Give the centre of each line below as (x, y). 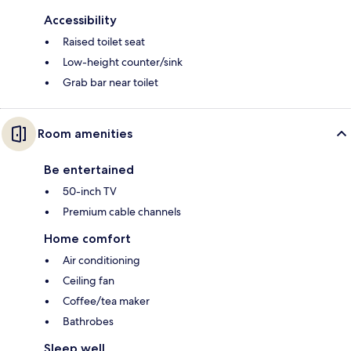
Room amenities (85, 134)
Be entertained (89, 170)
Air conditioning (101, 261)
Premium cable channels (122, 212)
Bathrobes (88, 322)
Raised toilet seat (104, 42)
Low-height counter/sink (123, 62)
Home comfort (87, 239)
